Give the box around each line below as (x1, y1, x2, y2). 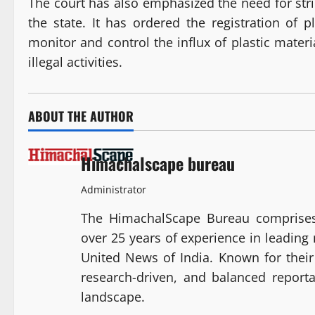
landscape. (81, 288, 145, 306)
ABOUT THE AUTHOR (28, 107, 134, 126)
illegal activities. (28, 53, 122, 71)
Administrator (81, 183, 146, 197)
